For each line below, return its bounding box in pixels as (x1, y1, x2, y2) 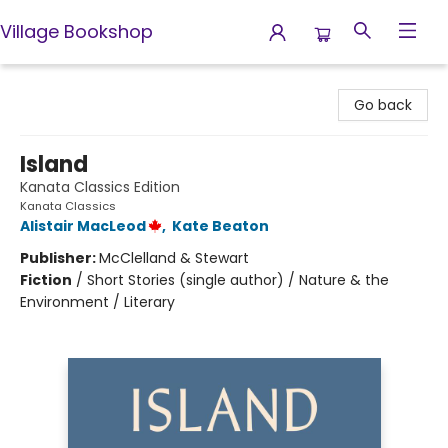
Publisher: (20, 248, 99, 268)
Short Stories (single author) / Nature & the (87, 270, 389, 290)
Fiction (20, 270, 72, 290)
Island (20, 149, 88, 180)
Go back (354, 95, 412, 115)
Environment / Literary (20, 292, 175, 312)
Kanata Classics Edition (20, 177, 180, 197)
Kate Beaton (172, 216, 269, 236)
